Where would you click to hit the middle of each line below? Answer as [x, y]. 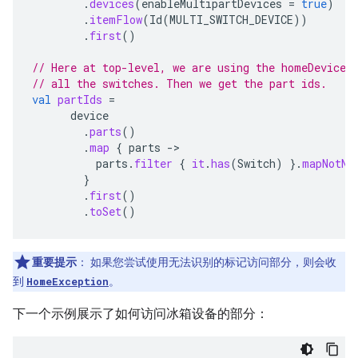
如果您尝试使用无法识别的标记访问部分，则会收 [212, 263]
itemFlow [116, 20]
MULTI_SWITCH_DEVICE [231, 20]
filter [153, 164]
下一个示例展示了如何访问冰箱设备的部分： [141, 314]
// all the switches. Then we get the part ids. [179, 84]
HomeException [68, 282]
